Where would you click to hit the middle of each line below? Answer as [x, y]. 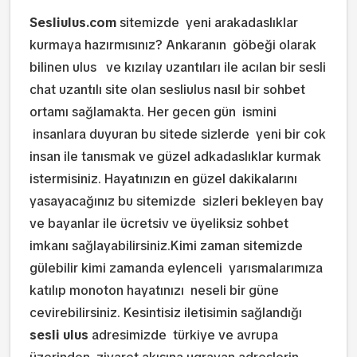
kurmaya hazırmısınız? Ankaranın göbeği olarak [173, 45]
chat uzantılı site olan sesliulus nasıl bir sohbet [167, 90]
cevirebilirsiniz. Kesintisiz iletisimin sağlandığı [166, 313]
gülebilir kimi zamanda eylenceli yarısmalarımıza [176, 268]
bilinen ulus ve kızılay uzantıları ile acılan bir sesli [178, 67]
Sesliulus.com [73, 23]
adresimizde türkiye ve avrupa [183, 335]
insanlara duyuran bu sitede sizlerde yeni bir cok [178, 134]
